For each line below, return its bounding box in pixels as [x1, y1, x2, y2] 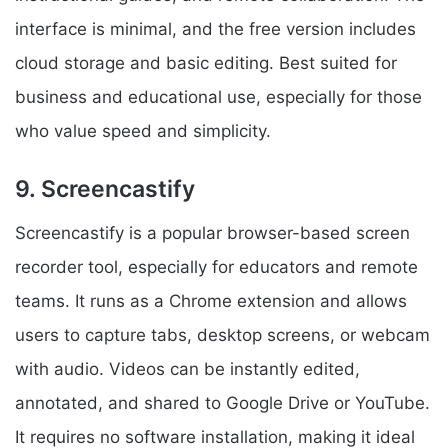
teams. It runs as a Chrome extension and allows [15, 291, 407, 312]
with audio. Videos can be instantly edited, [15, 359, 360, 380]
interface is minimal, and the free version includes [15, 18, 416, 39]
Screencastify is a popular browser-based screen [15, 223, 410, 244]
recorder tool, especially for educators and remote [15, 257, 418, 278]
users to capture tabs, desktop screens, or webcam [15, 325, 430, 346]
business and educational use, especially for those [15, 86, 422, 107]
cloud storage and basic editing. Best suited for [15, 52, 397, 73]
